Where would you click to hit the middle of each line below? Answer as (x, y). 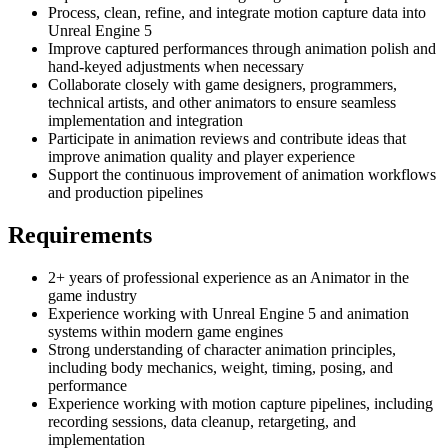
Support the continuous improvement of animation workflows (242, 174)
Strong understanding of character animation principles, (222, 349)
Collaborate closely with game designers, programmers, (222, 84)
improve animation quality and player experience (201, 156)
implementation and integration (145, 120)
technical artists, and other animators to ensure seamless (222, 102)
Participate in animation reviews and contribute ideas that (227, 138)
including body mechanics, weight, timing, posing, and (220, 367)
